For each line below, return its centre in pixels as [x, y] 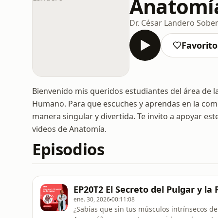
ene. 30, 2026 [92, 199]
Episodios [68, 149]
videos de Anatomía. [69, 129]
